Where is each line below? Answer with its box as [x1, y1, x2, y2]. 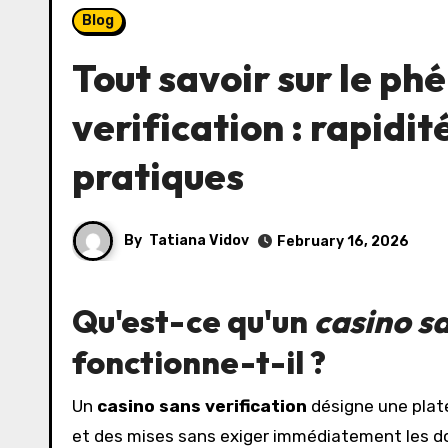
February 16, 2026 [277, 232, 409, 250]
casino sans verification [97, 396, 307, 416]
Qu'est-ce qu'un [72, 301, 314, 341]
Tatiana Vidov [149, 231, 249, 249]
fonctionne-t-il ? [72, 342, 326, 382]
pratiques [72, 152, 244, 200]
